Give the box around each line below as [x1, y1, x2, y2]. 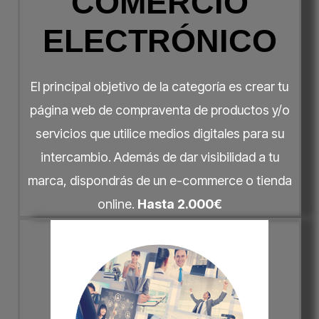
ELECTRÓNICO [42, 22, 277, 59]
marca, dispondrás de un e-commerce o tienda [27, 172, 292, 188]
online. [97, 196, 137, 211]
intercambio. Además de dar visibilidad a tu [40, 149, 279, 164]
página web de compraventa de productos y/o [29, 102, 290, 117]
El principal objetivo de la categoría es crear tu [31, 78, 288, 94]
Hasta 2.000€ [137, 196, 222, 211]
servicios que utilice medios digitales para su [35, 125, 284, 141]
